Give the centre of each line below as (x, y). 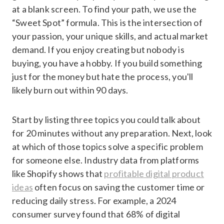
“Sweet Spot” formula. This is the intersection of (107, 22)
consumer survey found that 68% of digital (96, 214)
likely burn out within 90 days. (70, 90)
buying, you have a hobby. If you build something (107, 63)
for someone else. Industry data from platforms (106, 160)
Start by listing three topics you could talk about (106, 119)
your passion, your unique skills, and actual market (110, 36)
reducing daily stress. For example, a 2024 (94, 200)
